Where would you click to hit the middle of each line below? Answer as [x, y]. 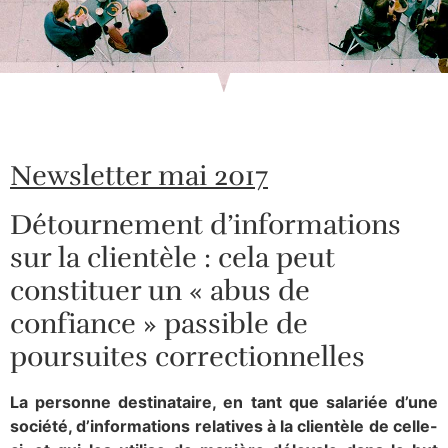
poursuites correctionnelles [187, 357]
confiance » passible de [159, 324]
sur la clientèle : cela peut [172, 258]
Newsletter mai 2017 [139, 176]
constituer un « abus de [160, 291]
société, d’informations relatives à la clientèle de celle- [224, 426]
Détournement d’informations [205, 225]
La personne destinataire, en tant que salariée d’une [224, 402]
